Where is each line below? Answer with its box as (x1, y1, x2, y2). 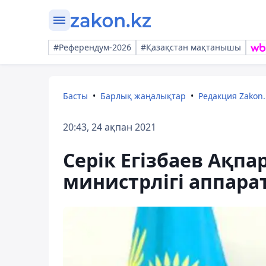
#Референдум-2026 (53, 42, 131, 53)
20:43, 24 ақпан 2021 (63, 121, 156, 134)
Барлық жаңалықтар (100, 90, 186, 102)
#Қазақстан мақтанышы (141, 42, 241, 53)
